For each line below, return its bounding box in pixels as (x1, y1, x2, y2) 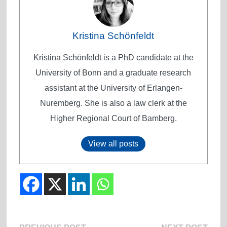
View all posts (88, 139, 139, 148)
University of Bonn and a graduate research (35, 68, 192, 77)
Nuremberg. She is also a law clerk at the (40, 98, 187, 107)
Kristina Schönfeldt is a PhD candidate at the (33, 53, 194, 62)
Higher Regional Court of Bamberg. (50, 113, 177, 123)
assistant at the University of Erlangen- (44, 83, 182, 92)
